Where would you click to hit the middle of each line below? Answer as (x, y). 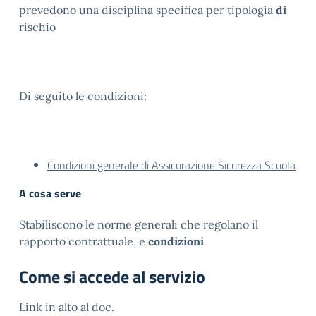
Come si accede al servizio (112, 276)
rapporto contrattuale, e (84, 241)
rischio (37, 27)
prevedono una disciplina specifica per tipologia (147, 10)
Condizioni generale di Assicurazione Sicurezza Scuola (171, 165)
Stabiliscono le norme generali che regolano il (139, 224)
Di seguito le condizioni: (83, 96)
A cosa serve (50, 193)
